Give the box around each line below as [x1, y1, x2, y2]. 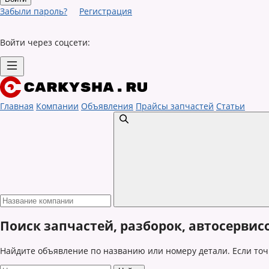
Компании [36, 100, 79, 112]
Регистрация [79, 5, 132, 17]
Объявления [81, 100, 133, 112]
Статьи [216, 100, 245, 112]
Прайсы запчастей [136, 100, 214, 112]
